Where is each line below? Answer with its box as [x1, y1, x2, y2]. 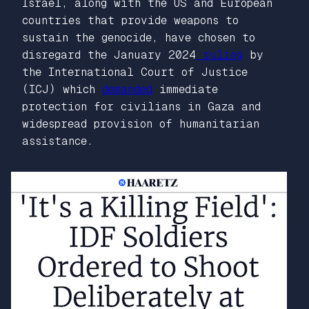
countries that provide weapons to [22, 13, 239, 27]
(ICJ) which [22, 82, 102, 96]
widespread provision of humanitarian [22, 117, 259, 130]
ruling [196, 48, 243, 61]
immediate [152, 82, 218, 96]
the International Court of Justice [22, 65, 248, 79]
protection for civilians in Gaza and [22, 99, 261, 113]
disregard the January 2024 [22, 48, 196, 61]
